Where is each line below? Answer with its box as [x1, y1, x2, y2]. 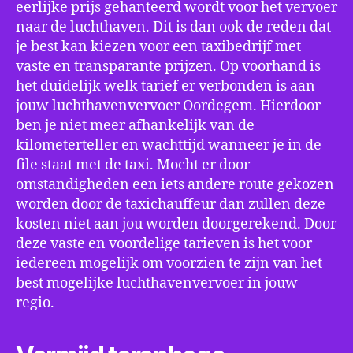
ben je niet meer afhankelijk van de [16, 117, 255, 135]
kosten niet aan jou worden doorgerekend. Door [16, 215, 336, 233]
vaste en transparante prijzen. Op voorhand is [16, 58, 321, 76]
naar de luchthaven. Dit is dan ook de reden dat [16, 18, 331, 36]
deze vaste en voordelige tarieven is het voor [16, 235, 312, 253]
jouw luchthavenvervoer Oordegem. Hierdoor [16, 97, 321, 115]
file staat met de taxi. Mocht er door [16, 156, 250, 174]
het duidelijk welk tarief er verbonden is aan [16, 77, 315, 95]
